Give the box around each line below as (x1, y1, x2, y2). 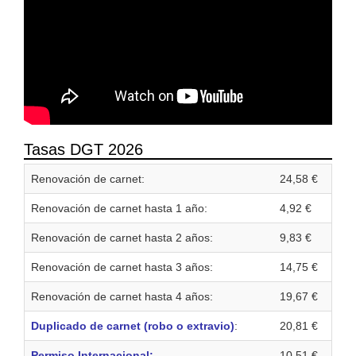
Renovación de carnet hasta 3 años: (31, 261, 213, 273)
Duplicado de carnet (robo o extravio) (31, 319, 234, 332)
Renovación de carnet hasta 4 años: (31, 290, 213, 303)
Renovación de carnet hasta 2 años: (31, 231, 213, 244)
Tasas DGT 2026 (24, 141, 143, 158)
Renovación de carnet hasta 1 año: (31, 202, 207, 215)
